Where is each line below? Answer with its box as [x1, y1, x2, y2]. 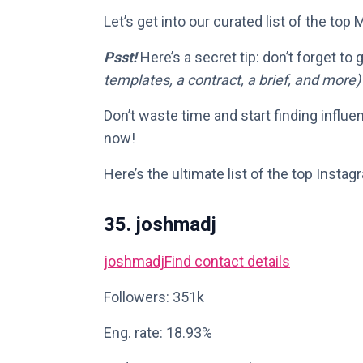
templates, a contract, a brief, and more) [104, 71, 361, 88]
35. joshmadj [104, 213, 216, 236]
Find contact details [164, 253, 290, 270]
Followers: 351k [104, 288, 204, 305]
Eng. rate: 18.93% [104, 324, 212, 341]
